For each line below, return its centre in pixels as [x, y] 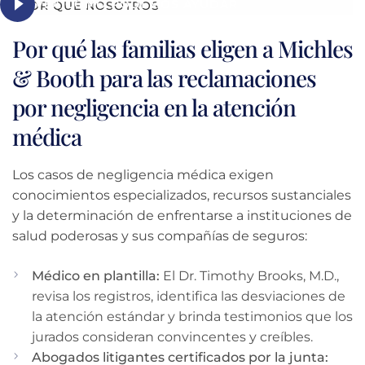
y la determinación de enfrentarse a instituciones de [182, 215]
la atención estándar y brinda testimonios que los [192, 316]
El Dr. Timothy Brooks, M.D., [249, 275]
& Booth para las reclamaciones [164, 77]
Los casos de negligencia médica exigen [143, 174]
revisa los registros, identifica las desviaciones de [189, 296]
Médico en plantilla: [96, 275]
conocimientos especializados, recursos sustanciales [182, 195]
